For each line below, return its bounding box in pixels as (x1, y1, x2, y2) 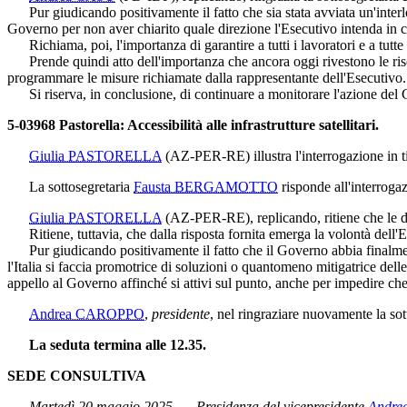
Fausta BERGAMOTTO (134, 178, 278, 194)
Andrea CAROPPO (29, 305, 144, 322)
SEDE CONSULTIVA (7, 367, 146, 383)
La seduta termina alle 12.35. (29, 336, 206, 352)
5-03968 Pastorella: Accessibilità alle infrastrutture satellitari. (7, 116, 379, 133)
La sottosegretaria (7, 178, 134, 194)
